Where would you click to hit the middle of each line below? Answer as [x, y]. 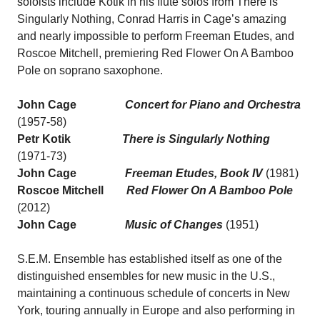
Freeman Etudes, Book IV [194, 173]
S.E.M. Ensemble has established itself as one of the [150, 259]
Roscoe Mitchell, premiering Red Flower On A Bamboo [155, 53]
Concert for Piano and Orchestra [189, 104]
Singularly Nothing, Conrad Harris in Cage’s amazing [152, 19]
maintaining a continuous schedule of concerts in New [154, 293]
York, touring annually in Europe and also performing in [156, 310]
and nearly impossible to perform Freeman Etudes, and [156, 36]
